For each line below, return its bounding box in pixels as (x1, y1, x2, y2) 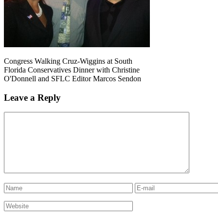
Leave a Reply (4, 92, 61, 103)
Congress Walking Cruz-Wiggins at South (4, 56, 132, 65)
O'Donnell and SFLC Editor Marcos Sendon (4, 74, 141, 83)
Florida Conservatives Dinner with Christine (4, 65, 140, 74)
